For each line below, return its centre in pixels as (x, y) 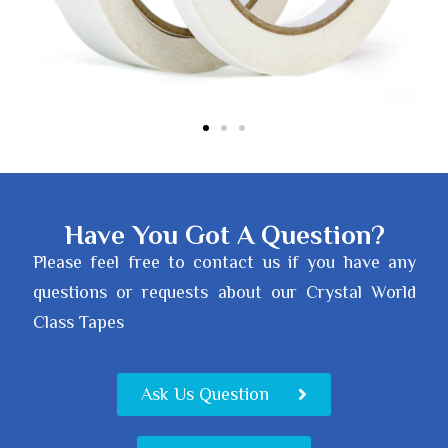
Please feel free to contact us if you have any (224, 261)
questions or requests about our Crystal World (224, 291)
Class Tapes (78, 321)
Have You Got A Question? (224, 234)
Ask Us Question (205, 394)
